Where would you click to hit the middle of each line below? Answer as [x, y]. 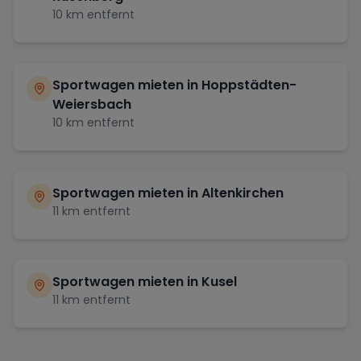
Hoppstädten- [249, 85]
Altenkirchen [243, 193]
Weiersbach [92, 104]
